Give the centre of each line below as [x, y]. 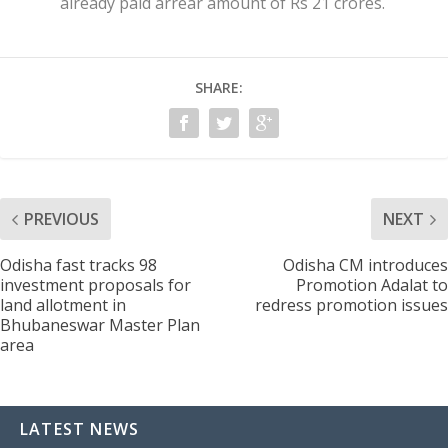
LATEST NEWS [80, 429]
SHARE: [219, 88]
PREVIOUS [61, 219]
